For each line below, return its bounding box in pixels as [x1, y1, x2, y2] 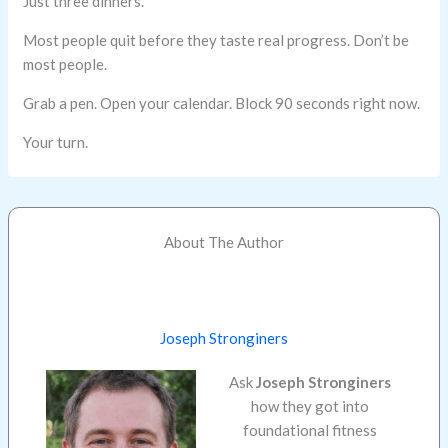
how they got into [251, 397, 370, 416]
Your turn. [23, 133, 89, 152]
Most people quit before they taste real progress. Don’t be [23, 31, 410, 50]
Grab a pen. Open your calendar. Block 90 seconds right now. [23, 94, 421, 113]
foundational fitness [243, 421, 378, 440]
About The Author [164, 232, 284, 251]
